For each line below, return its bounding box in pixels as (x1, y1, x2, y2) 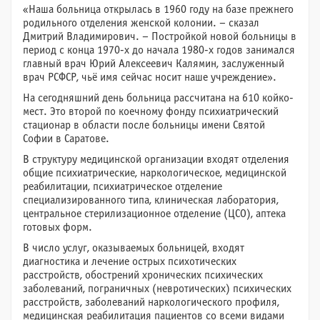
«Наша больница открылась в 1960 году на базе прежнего (23, 4, 294, 15)
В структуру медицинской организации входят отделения (23, 154, 289, 165)
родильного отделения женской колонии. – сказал (23, 18, 259, 29)
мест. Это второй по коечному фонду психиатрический (23, 106, 279, 117)
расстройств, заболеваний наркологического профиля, (23, 297, 279, 308)
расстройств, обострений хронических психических (23, 270, 263, 281)
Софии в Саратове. (23, 134, 109, 144)
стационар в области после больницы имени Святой (23, 120, 265, 131)
